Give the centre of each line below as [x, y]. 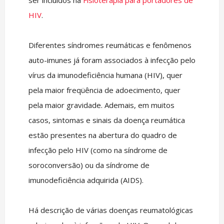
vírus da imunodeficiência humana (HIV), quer [105, 75]
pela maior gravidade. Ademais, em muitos [101, 105]
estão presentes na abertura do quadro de [102, 135]
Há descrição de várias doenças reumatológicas [110, 210]
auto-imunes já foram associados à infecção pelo [112, 60]
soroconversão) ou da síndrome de [89, 165]
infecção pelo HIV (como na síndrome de [98, 150]
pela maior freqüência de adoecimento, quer [104, 90]
